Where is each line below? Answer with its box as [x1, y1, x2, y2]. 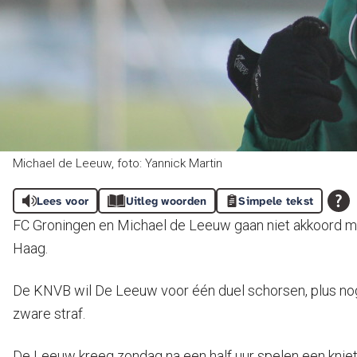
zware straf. [13, 305, 85, 322]
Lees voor [36, 194, 89, 208]
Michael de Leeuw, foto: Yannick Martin [13, 156, 222, 171]
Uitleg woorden [125, 194, 207, 208]
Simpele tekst [238, 194, 314, 208]
